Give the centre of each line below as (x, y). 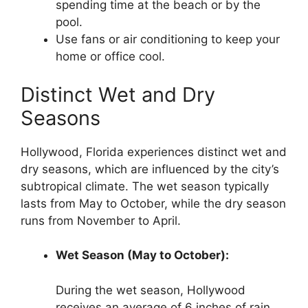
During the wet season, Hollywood (151, 290)
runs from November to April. (101, 220)
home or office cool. (110, 57)
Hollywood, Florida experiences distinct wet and (154, 152)
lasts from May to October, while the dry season (153, 203)
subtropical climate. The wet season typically (145, 186)
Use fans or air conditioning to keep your (168, 40)
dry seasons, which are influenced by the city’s (150, 169)
